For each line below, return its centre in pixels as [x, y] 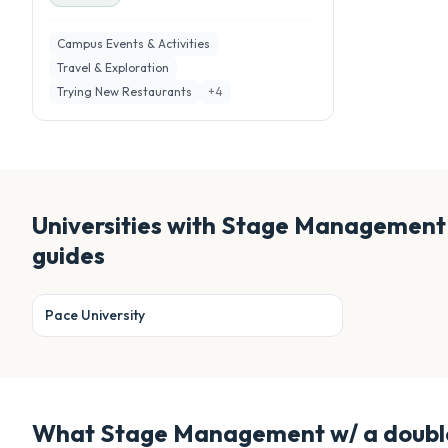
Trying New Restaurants [124, 91]
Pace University [95, 315]
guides [68, 255]
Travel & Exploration [113, 67]
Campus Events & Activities [133, 43]
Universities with [126, 225]
